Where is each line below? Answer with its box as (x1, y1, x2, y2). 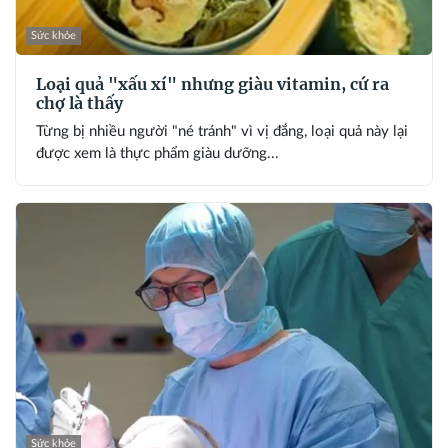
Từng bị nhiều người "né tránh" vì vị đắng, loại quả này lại (36, 124, 408, 140)
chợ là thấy (36, 93, 123, 114)
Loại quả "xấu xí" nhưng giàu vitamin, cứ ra (36, 74, 389, 95)
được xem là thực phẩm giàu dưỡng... (36, 146, 279, 162)
